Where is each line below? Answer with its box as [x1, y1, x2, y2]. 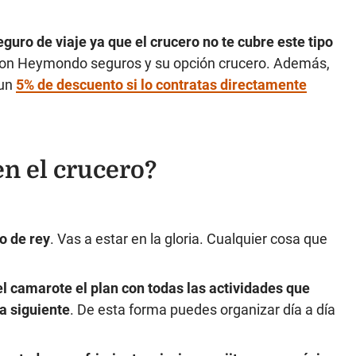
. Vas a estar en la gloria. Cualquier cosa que [50, 230, 327, 248]
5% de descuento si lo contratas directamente [16, 76, 307, 94]
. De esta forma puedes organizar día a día [70, 301, 335, 319]
